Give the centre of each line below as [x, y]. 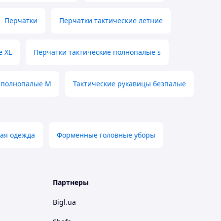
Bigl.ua [64, 202]
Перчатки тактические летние [111, 21]
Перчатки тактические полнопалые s [97, 52]
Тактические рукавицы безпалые [129, 84]
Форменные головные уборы [106, 135]
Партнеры [71, 183]
